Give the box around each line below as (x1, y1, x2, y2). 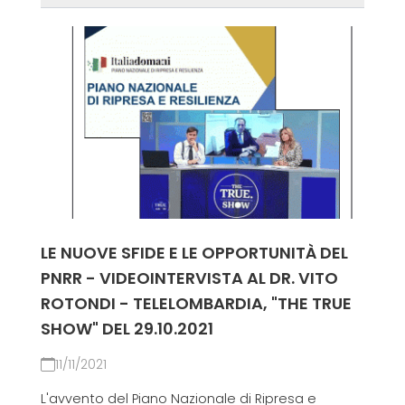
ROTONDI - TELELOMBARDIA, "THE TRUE (40, 292, 352, 316)
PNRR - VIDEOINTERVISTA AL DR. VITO (40, 267, 338, 290)
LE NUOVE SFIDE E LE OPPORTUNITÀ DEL (40, 241, 348, 265)
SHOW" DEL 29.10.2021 (40, 317, 213, 341)
